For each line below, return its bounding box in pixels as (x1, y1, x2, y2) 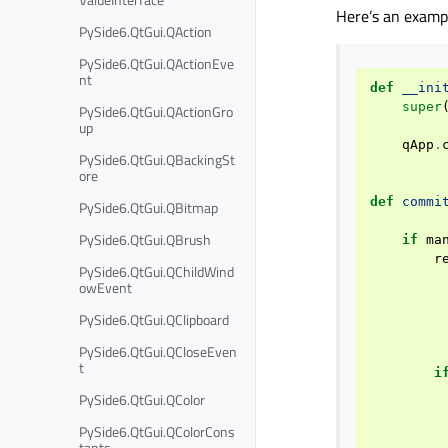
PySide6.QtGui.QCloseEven (79, 340, 237, 362)
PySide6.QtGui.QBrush (79, 228, 211, 250)
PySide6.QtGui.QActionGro (79, 100, 233, 122)
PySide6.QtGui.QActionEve (79, 52, 234, 74)
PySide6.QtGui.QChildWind (79, 260, 234, 282)
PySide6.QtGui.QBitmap (79, 196, 218, 218)
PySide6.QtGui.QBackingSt (79, 148, 235, 170)
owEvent (79, 276, 132, 298)
